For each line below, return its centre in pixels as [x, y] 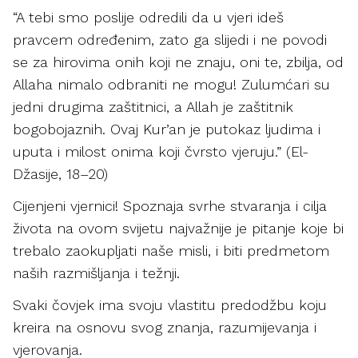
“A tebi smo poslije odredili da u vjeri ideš [148, 17]
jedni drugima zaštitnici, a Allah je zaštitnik [153, 107]
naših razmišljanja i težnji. [96, 273]
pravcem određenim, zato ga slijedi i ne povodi [170, 40]
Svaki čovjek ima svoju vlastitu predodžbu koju [170, 305]
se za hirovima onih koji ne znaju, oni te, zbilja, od [178, 62]
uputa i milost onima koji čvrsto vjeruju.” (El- [161, 151]
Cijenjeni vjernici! [68, 206]
